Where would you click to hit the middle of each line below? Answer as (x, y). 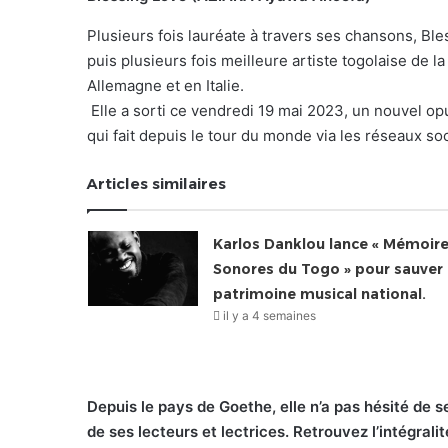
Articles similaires (156, 184)
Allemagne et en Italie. (165, 86)
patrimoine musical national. (319, 294)
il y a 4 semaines (269, 316)
